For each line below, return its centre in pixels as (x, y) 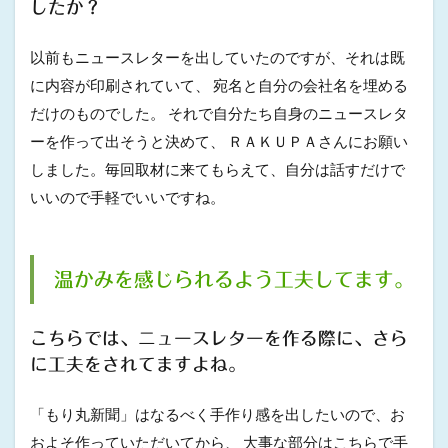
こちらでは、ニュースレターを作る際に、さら (219, 338)
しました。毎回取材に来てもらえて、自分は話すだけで (217, 169)
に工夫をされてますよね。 (138, 364)
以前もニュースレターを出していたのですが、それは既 (217, 57)
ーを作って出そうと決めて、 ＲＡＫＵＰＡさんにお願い (219, 141)
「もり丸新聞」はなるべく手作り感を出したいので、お (217, 414)
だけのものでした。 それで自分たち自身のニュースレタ (219, 113)
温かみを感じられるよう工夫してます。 (234, 279)
